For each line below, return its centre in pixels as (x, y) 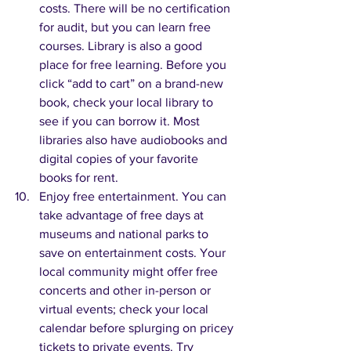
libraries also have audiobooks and (135, 140)
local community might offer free (130, 272)
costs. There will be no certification (136, 9)
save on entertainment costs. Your (134, 253)
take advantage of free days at (123, 215)
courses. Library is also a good (122, 46)
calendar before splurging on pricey (138, 328)
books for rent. (79, 178)
